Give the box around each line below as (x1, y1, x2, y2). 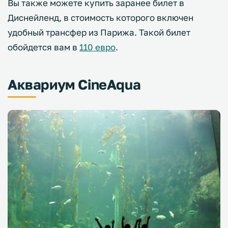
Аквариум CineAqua (8, 76, 141, 93)
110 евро (79, 42, 116, 53)
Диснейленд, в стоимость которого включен (8, 12, 193, 23)
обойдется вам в (8, 42, 79, 53)
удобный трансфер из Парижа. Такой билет (8, 27, 190, 38)
